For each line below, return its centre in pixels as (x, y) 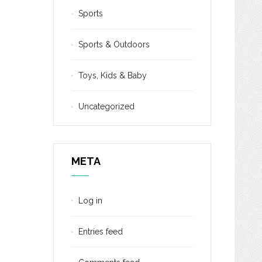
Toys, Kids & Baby (113, 75)
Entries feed (101, 232)
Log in (90, 201)
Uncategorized (106, 106)
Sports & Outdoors (114, 44)
